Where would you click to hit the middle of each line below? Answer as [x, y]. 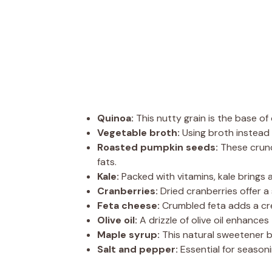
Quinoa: [115, 118]
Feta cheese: [128, 205]
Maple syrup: [128, 234]
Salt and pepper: [138, 249]
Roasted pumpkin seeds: [158, 147]
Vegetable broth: [138, 132]
